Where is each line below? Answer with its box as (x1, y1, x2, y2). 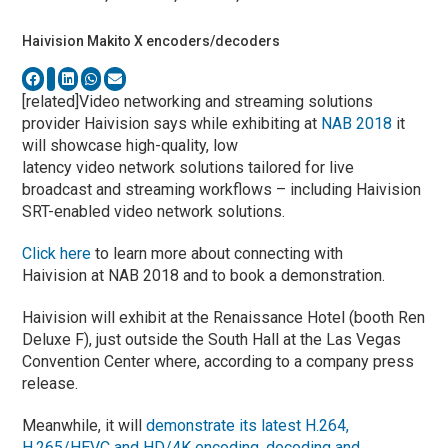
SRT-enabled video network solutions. (22, 201, 286, 221)
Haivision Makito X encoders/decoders (22, 32, 281, 49)
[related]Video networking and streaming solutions (22, 91, 374, 111)
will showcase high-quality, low (22, 135, 239, 155)
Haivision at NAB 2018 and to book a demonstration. (22, 265, 386, 285)
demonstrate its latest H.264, (146, 415, 350, 435)
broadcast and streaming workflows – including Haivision (22, 179, 422, 199)
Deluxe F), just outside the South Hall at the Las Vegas (22, 329, 402, 349)
